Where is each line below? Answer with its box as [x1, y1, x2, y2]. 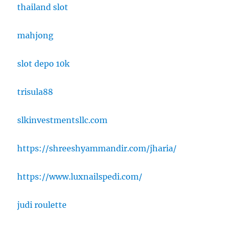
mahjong [17, 30, 54, 41]
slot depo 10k [17, 59, 70, 69]
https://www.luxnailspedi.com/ [17, 172, 143, 182]
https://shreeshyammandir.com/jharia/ [17, 143, 177, 154]
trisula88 [17, 87, 53, 97]
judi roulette [17, 200, 67, 210]
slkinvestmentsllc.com [17, 115, 108, 126]
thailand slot [17, 2, 69, 13]
